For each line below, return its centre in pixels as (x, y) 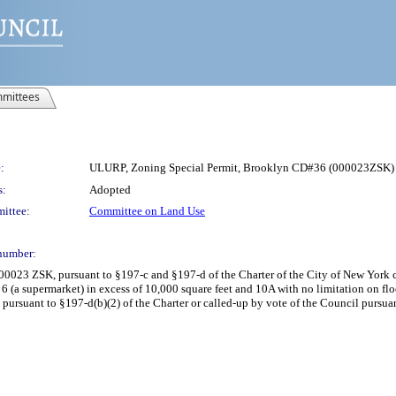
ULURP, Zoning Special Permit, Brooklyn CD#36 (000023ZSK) (242, 168)
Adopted (110, 190)
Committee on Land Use (147, 211)
